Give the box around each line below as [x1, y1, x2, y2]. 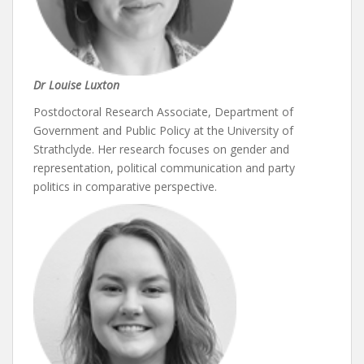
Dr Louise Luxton [33, 77, 119, 93]
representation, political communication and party [33, 160, 295, 175]
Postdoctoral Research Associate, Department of [33, 104, 293, 119]
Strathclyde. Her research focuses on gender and [33, 141, 289, 157]
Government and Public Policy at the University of [33, 123, 293, 138]
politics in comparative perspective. [33, 179, 217, 194]
